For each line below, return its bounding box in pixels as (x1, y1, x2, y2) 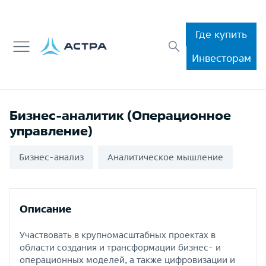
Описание (20, 203, 71, 214)
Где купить (195, 28, 247, 40)
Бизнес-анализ (19, 152, 84, 162)
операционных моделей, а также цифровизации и (20, 255, 235, 265)
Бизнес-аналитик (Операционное (9, 108, 231, 122)
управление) (9, 123, 93, 138)
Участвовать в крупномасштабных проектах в (20, 230, 216, 240)
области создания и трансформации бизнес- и (20, 242, 221, 252)
